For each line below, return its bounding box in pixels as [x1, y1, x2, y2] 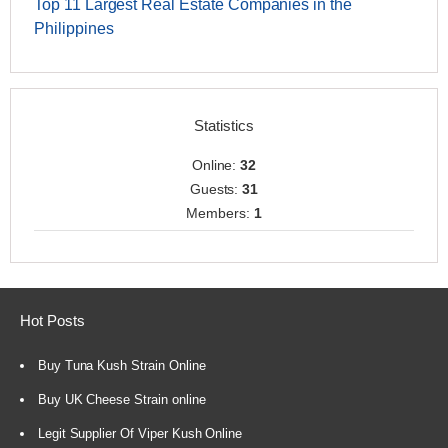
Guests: [189, 180, 243, 197]
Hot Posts [20, 312, 85, 330]
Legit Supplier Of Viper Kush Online [37, 425, 243, 441]
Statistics [194, 116, 254, 134]
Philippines [34, 19, 114, 37]
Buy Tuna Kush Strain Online [37, 357, 206, 373]
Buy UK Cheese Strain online [37, 391, 206, 407]
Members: [186, 204, 254, 221]
